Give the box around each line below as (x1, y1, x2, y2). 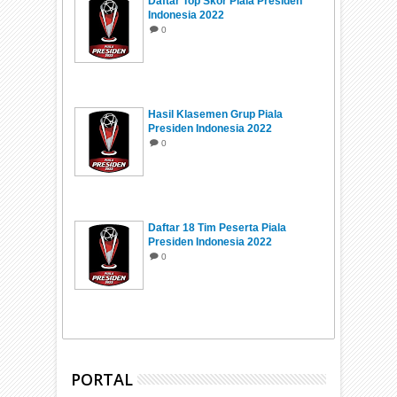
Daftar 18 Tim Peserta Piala (148, 222, 287, 235)
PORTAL (71, 369, 134, 391)
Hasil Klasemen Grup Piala (148, 108, 284, 121)
